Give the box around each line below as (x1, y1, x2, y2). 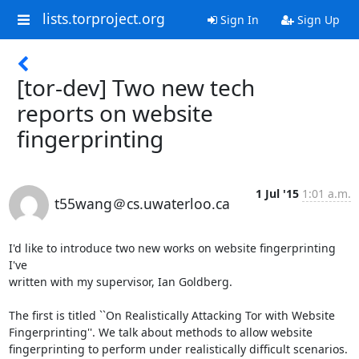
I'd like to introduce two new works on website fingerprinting (8, 240, 336, 256)
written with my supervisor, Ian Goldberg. (8, 274, 232, 289)
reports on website (17, 98, 213, 128)
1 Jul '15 (255, 186, 299, 201)
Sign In (216, 12, 259, 27)
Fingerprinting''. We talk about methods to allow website (8, 325, 319, 340)
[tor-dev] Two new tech (17, 72, 255, 103)
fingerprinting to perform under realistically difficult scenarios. (8, 341, 348, 357)
